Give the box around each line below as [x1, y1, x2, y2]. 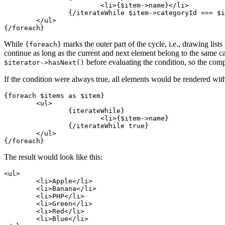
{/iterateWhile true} [4, 122, 68, 130]
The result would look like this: [4, 153, 102, 162]
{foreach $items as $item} [4, 92, 104, 100]
